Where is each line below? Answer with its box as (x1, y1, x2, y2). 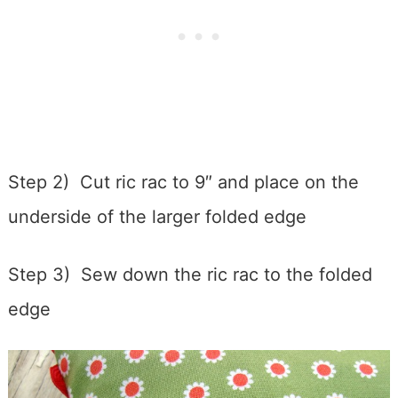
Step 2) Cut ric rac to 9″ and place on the (7, 171, 359, 193)
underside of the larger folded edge (7, 205, 306, 227)
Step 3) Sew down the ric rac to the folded (7, 263, 372, 285)
